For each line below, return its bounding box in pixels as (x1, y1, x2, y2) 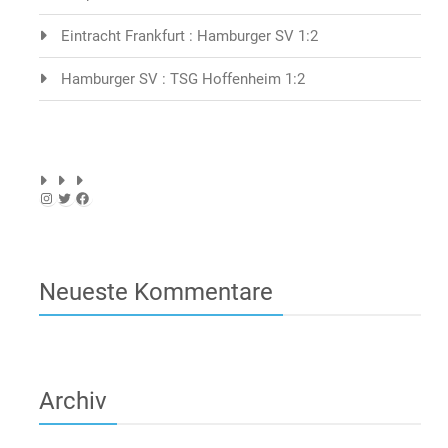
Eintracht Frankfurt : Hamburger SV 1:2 (61, 27, 318, 45)
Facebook (74, 188, 140, 206)
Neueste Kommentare (39, 278, 273, 306)
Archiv (39, 387, 107, 415)
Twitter (56, 188, 103, 206)
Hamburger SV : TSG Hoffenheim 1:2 (61, 70, 305, 88)
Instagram (38, 188, 105, 206)
